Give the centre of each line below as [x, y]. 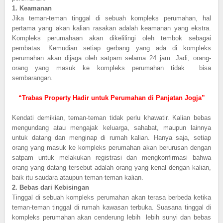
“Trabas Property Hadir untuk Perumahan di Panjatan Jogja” [111, 98]
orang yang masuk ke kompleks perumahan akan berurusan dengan [111, 147]
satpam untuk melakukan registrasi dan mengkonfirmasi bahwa [111, 157]
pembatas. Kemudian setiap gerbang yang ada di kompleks [111, 48]
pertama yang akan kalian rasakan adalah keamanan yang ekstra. [111, 28]
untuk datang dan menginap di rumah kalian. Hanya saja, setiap [111, 137]
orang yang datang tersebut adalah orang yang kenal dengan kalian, [111, 167]
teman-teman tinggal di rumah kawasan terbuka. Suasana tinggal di [111, 207]
